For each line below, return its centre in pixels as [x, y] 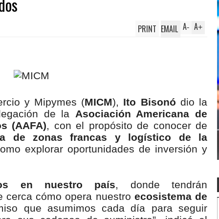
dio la [192, 102]
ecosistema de [171, 197]
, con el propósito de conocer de [127, 126]
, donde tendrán [161, 185]
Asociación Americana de [141, 114]
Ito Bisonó [150, 102]
